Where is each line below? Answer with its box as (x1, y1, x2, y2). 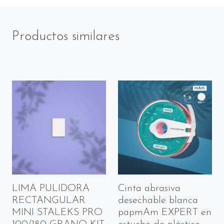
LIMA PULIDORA (12, 183, 89, 194)
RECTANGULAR (12, 195, 85, 206)
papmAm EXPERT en (118, 207, 211, 218)
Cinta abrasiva (118, 183, 180, 194)
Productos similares (12, 30, 119, 43)
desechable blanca (118, 195, 198, 206)
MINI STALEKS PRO (12, 207, 102, 218)
